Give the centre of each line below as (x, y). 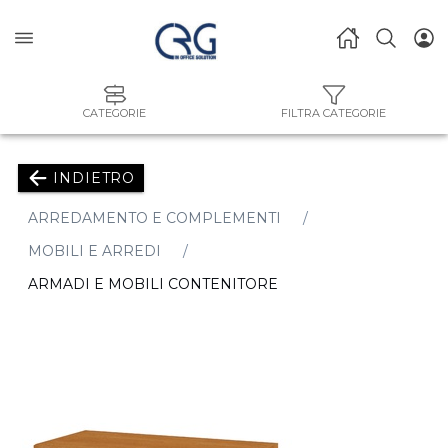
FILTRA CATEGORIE (333, 113)
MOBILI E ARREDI (94, 251)
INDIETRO (94, 178)
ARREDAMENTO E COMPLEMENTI (154, 218)
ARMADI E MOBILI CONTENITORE (153, 284)
